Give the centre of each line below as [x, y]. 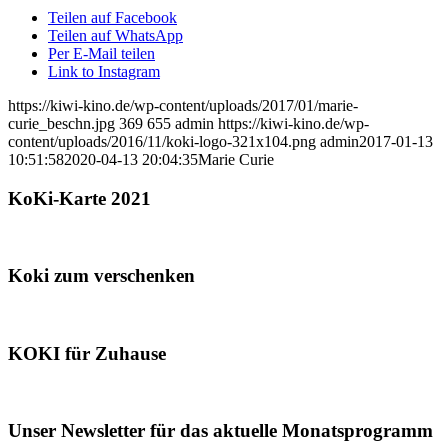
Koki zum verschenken [101, 276]
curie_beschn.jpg [61, 124]
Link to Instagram [104, 72]
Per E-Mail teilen [101, 54]
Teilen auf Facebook [112, 18]
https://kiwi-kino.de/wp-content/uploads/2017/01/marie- [183, 106]
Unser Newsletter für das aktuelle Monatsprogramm [220, 431]
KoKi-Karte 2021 [79, 198]
